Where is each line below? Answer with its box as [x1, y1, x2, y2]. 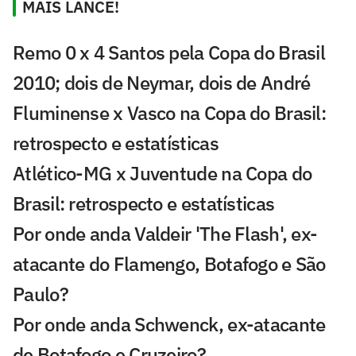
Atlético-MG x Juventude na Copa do [13, 160, 312, 186]
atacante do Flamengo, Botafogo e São [13, 250, 326, 277]
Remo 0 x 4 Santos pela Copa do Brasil [13, 39, 326, 65]
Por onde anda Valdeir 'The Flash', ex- [13, 220, 318, 246]
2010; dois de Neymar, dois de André [13, 69, 311, 95]
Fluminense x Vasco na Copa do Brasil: [13, 99, 327, 126]
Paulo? [13, 281, 68, 307]
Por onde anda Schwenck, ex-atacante [13, 311, 326, 337]
